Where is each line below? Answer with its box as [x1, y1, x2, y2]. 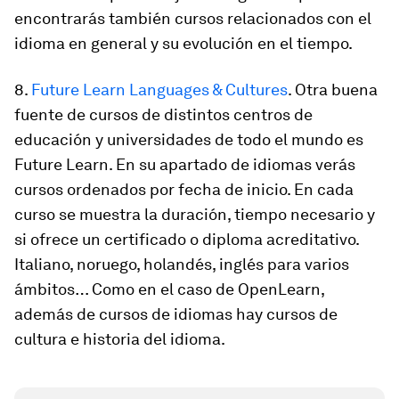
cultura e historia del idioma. [14, 330, 225, 348]
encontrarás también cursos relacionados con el [14, 9, 371, 28]
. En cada [287, 180, 354, 199]
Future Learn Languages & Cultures [31, 80, 288, 99]
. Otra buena [288, 80, 378, 99]
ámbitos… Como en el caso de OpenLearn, [14, 280, 324, 298]
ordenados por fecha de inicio [67, 180, 287, 199]
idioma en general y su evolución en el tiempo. [14, 34, 353, 53]
